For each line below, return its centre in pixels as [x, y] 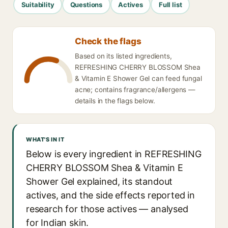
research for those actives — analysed [107, 209]
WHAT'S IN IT [45, 139]
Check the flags [108, 41]
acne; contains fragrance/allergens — [135, 90]
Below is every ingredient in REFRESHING [114, 154]
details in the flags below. [115, 101]
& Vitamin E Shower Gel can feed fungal [138, 78]
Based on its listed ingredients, [123, 56]
